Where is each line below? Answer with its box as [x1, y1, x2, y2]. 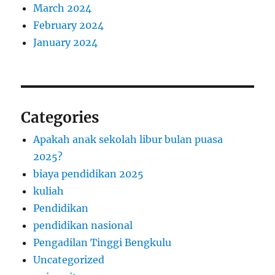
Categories [21, 107, 99, 127]
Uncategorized [33, 253, 105, 266]
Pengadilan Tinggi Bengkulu [33, 236, 172, 249]
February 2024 [33, 18, 104, 31]
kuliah [33, 184, 64, 197]
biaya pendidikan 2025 [33, 167, 144, 180]
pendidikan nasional [33, 219, 133, 231]
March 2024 [33, 1, 92, 14]
